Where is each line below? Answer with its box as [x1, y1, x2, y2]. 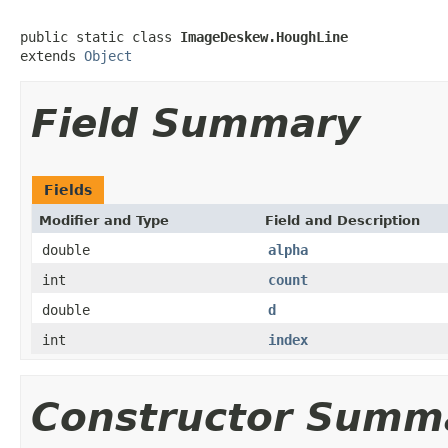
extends [20, 47, 84, 64]
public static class [20, 28, 180, 45]
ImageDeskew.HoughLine [180, 28, 348, 45]
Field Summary [31, 100, 360, 146]
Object [84, 47, 132, 64]
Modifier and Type [39, 212, 169, 228]
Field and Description [265, 212, 420, 228]
